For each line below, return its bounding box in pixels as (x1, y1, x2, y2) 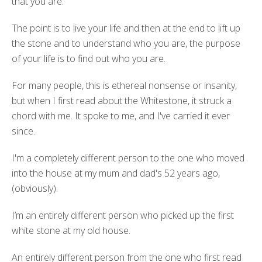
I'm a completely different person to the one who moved (12, 151, 244, 164)
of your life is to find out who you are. (12, 51, 166, 65)
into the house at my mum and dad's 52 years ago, (12, 166, 220, 180)
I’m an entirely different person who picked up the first (12, 208, 234, 222)
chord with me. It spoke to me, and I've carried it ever (12, 109, 230, 122)
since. (12, 124, 35, 137)
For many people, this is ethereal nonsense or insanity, (12, 78, 237, 92)
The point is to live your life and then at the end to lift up (12, 21, 240, 35)
